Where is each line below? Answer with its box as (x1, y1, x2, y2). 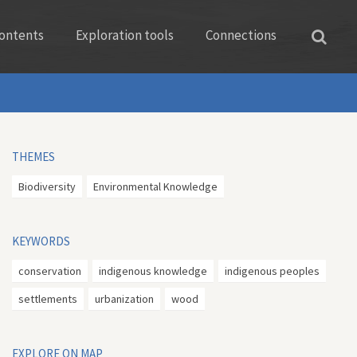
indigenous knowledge (99, 264, 207, 278)
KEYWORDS (12, 233, 70, 249)
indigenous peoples (225, 264, 320, 278)
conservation (18, 264, 81, 278)
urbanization (95, 292, 154, 306)
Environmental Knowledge (93, 179, 218, 194)
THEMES (12, 149, 55, 164)
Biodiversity (18, 179, 76, 194)
